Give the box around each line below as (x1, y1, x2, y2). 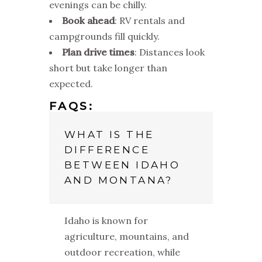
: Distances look (135, 46, 205, 58)
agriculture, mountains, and (64, 230, 189, 243)
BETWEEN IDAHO (64, 159, 181, 171)
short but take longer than (49, 62, 167, 74)
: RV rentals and (115, 15, 185, 27)
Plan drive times (62, 46, 135, 58)
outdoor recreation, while (64, 246, 180, 258)
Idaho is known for (64, 215, 148, 227)
